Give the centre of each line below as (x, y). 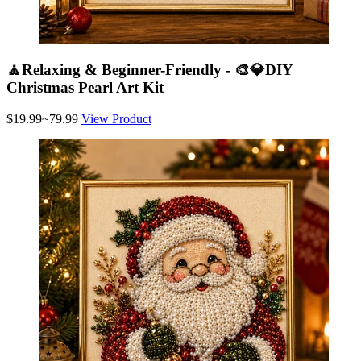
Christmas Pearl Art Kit (85, 88)
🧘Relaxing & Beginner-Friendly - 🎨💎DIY (149, 70)
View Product (116, 119)
